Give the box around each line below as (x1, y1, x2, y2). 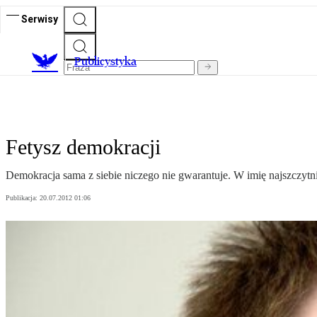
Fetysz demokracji (6, 135, 161, 159)
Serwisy (21, 13, 58, 25)
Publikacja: (6, 194, 40, 202)
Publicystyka (74, 54, 137, 69)
